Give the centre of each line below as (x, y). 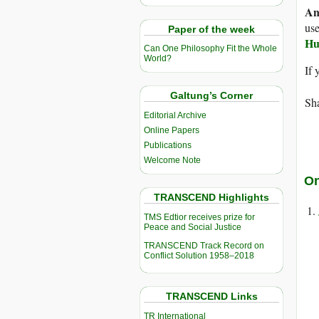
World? (158, 59)
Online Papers (172, 131)
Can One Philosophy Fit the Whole (210, 49)
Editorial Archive (175, 116)
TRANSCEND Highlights (211, 198)
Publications (168, 146)
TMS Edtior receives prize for (199, 218)
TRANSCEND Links (211, 297)
